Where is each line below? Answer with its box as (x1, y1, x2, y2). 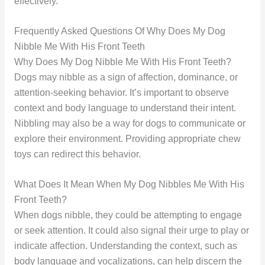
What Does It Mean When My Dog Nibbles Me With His (14, 179, 244, 190)
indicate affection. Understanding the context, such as (14, 241, 237, 251)
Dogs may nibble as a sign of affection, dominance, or (14, 72, 238, 83)
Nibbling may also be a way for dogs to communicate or (14, 118, 245, 129)
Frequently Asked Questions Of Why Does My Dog (14, 26, 225, 37)
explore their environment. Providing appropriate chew (14, 134, 241, 144)
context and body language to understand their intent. (14, 103, 236, 114)
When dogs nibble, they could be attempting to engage (14, 210, 242, 221)
